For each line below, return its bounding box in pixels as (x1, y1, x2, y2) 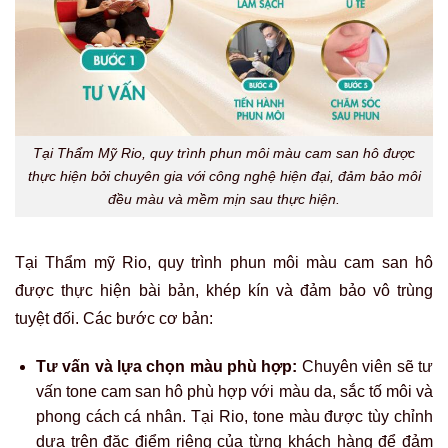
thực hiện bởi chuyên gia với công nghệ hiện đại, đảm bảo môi (27, 168, 421, 185)
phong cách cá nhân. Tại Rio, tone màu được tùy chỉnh (35, 407, 433, 425)
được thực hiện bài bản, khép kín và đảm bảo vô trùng (15, 281, 433, 299)
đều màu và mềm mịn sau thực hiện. (108, 191, 340, 208)
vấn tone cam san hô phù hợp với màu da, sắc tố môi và (35, 382, 433, 400)
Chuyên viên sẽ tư (297, 357, 434, 375)
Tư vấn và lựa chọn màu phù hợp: (35, 357, 298, 375)
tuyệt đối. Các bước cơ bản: (15, 309, 213, 327)
